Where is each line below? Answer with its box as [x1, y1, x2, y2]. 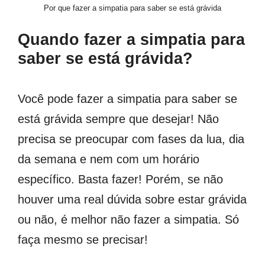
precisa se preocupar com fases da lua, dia [18, 132, 244, 146]
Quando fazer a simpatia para [18, 31, 245, 49]
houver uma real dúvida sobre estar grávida [18, 193, 247, 206]
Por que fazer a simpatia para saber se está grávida [44, 4, 221, 13]
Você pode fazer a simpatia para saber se [18, 92, 237, 106]
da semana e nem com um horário [18, 153, 199, 166]
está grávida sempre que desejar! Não [18, 112, 219, 126]
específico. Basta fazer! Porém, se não [18, 173, 223, 186]
